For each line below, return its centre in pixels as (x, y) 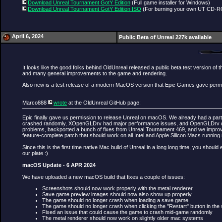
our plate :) (35, 153)
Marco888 (35, 103)
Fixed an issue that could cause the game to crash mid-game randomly (127, 212)
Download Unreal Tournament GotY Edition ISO (84, 9)
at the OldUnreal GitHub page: (104, 103)
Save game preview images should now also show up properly (117, 194)
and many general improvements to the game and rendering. (95, 73)
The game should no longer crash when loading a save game (115, 200)
